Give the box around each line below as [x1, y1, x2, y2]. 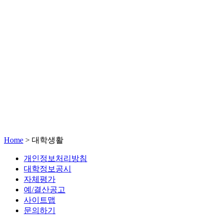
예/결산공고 [24, 185, 65, 194]
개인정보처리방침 [24, 154, 87, 163]
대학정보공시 [24, 165, 71, 173]
